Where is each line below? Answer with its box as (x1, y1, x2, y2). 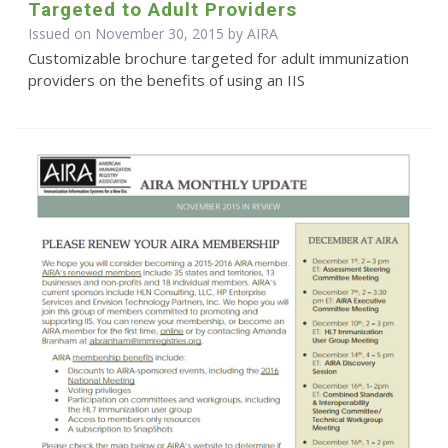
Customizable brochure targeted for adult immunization (27, 47, 409, 68)
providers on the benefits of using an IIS (27, 69, 305, 90)
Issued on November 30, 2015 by (27, 23, 247, 43)
